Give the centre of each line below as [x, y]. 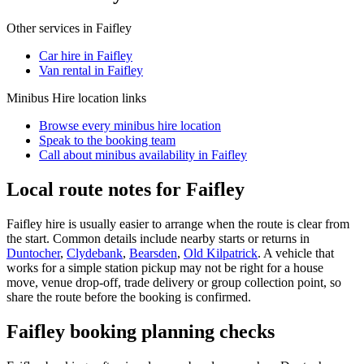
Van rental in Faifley [91, 70]
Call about [67, 154]
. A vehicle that [296, 253]
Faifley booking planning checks [141, 331]
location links [110, 97]
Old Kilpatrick [221, 253]
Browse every [76, 125]
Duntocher [33, 253]
